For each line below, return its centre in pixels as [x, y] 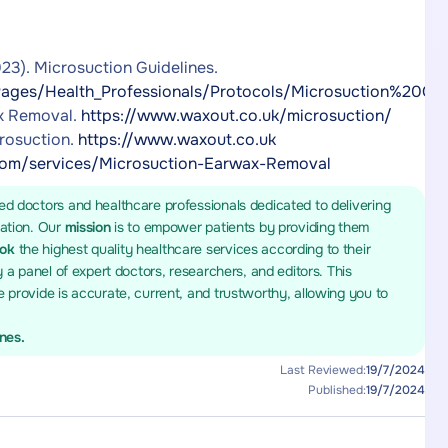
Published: [336, 390]
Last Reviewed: [322, 370]
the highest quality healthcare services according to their [194, 249]
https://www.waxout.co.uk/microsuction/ [236, 115]
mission [89, 227]
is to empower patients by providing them [242, 227]
